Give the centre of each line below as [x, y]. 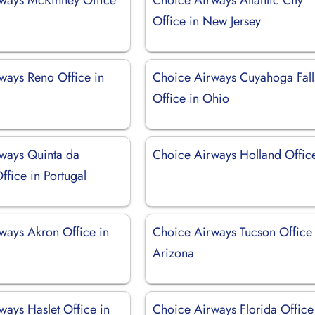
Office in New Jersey [207, 21]
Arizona [174, 253]
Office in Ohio [191, 98]
